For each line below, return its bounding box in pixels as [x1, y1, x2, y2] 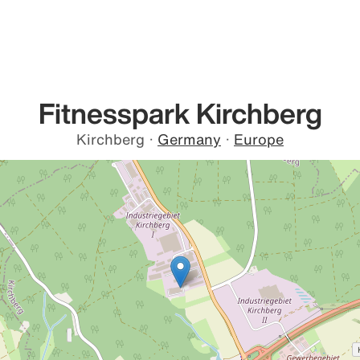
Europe [234, 132, 284, 146]
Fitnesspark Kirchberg [38, 99, 322, 127]
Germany [157, 132, 221, 146]
